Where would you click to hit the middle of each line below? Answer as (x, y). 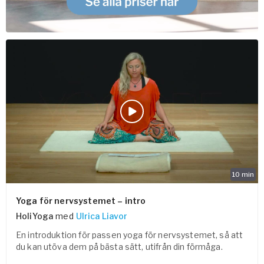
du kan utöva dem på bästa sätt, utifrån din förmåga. (119, 247)
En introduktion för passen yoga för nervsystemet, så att (130, 235)
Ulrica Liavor (102, 216)
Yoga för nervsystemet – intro (81, 201)
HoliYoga (35, 216)
